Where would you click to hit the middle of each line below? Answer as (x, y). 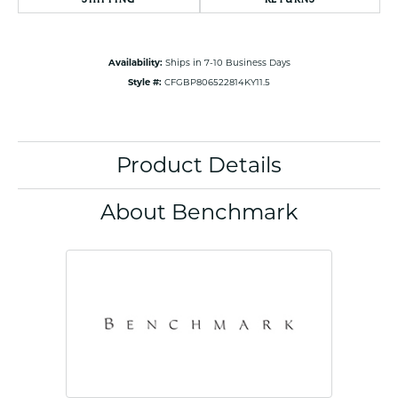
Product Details (199, 165)
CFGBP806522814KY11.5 (217, 82)
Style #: (145, 82)
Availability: (135, 63)
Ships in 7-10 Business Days (227, 63)
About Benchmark (199, 212)
